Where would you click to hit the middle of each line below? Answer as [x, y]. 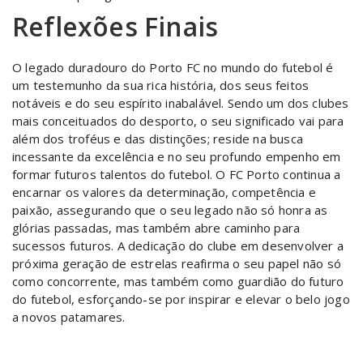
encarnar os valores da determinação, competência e [164, 192]
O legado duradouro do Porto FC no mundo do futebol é [173, 67]
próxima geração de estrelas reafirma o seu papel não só [177, 263]
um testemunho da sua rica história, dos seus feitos [161, 85]
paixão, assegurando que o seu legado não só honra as [170, 210]
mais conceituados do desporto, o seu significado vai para [178, 121]
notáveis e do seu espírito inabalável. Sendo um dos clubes [181, 103]
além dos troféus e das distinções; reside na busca [158, 139]
